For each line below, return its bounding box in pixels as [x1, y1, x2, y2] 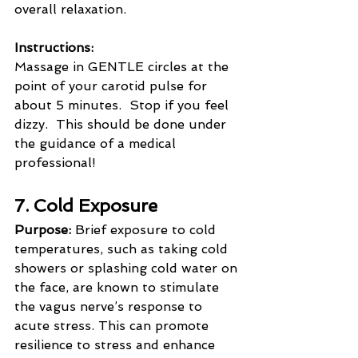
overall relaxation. [14, 2, 126, 18]
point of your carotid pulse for [14, 78, 211, 94]
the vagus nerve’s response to [14, 299, 206, 315]
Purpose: [14, 222, 71, 238]
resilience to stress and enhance [14, 337, 219, 353]
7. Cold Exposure [14, 195, 157, 217]
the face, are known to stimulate [14, 280, 223, 296]
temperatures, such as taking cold [14, 241, 232, 257]
